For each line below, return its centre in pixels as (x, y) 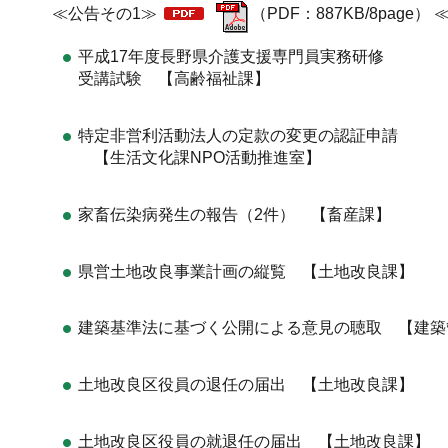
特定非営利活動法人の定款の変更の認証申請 (237, 135)
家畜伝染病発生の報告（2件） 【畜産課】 (236, 214)
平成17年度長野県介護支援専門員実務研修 (230, 57)
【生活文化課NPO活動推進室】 (201, 157)
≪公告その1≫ (106, 14)
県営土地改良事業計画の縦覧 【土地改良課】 (247, 271)
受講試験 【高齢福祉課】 (173, 79)
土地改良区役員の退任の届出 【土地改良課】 (245, 385)
